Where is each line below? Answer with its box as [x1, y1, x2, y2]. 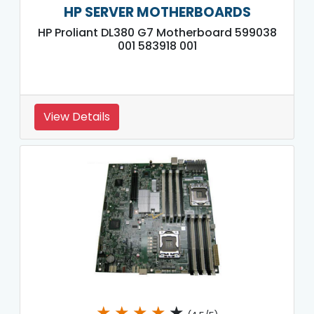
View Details [43, 108, 110, 125]
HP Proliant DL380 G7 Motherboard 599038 [37, 24, 277, 41]
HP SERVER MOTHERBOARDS [63, 2, 251, 22]
